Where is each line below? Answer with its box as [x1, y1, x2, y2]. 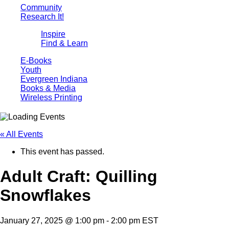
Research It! [20, 12, 64, 21]
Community [20, 3, 62, 12]
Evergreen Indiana [20, 75, 87, 83]
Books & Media [20, 84, 76, 93]
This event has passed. [20, 147, 104, 156]
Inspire [41, 30, 65, 38]
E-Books [20, 56, 52, 65]
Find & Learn [41, 39, 88, 48]
